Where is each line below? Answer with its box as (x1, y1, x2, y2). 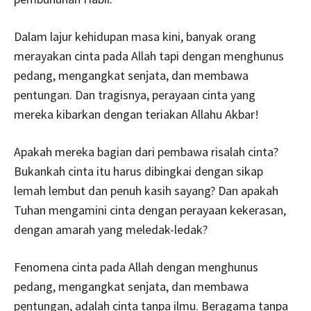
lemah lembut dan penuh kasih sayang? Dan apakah (14, 182, 278, 199)
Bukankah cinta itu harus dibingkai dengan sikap (14, 162, 263, 179)
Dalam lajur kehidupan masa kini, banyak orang (14, 28, 256, 44)
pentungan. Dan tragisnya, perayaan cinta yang (14, 86, 255, 103)
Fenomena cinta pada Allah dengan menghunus (14, 258, 258, 275)
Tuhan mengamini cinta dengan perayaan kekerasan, (14, 201, 286, 218)
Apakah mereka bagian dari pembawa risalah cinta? (14, 143, 278, 160)
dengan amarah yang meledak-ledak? (14, 221, 208, 237)
